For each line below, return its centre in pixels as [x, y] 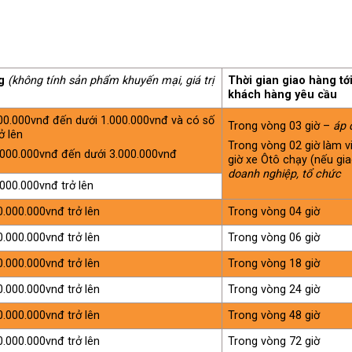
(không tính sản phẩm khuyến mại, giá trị [111, 80]
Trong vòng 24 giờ [274, 289]
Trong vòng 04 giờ [274, 211]
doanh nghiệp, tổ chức [285, 174]
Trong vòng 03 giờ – [281, 126]
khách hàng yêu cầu [283, 94]
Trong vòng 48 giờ [274, 315]
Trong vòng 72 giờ [274, 341]
